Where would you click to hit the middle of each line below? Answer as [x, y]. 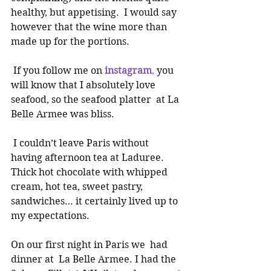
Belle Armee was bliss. [64, 114]
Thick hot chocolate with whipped [90, 172]
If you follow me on [59, 70]
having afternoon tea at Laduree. [89, 158]
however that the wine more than [90, 27]
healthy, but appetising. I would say [95, 12]
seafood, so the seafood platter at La [96, 100]
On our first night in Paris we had [90, 245]
